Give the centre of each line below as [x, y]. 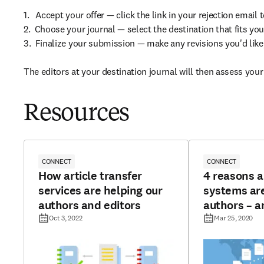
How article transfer [90, 176]
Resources [77, 114]
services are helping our [100, 191]
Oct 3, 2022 [66, 218]
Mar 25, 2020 [234, 218]
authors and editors [90, 205]
